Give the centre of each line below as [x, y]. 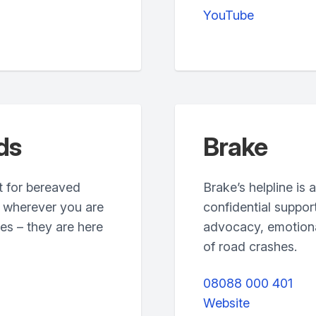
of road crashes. [250, 247]
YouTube [229, 15]
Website [226, 303]
